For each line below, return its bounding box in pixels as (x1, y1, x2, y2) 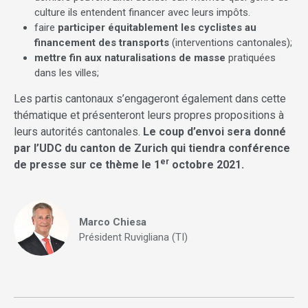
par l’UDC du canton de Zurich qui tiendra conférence (14, 141, 290, 155)
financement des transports (34, 36, 169, 49)
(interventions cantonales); (169, 36, 292, 49)
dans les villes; (34, 66, 99, 79)
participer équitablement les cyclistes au (55, 21, 256, 34)
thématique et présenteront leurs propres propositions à (14, 108, 284, 122)
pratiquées (225, 51, 276, 64)
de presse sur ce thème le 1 (14, 157, 160, 171)
